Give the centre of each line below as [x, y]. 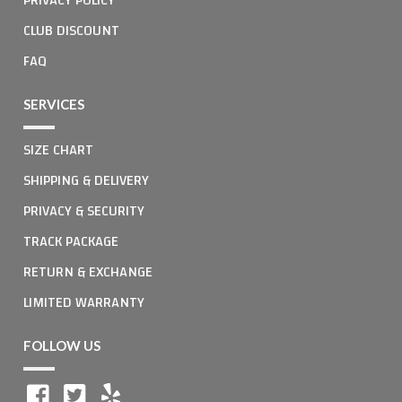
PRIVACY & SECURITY [84, 210]
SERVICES [54, 104]
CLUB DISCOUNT [71, 30]
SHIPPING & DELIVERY [86, 180]
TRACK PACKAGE [71, 241]
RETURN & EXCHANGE [88, 271]
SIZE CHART [58, 149]
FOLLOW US [62, 345]
